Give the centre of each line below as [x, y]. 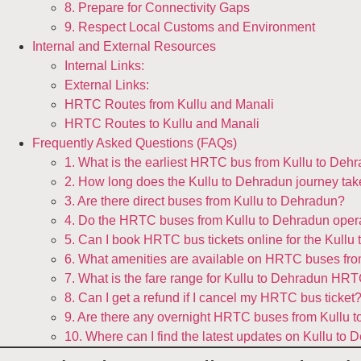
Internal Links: [104, 65]
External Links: [107, 85]
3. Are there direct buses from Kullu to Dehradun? [205, 201]
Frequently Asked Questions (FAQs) [135, 143]
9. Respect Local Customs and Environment [190, 27]
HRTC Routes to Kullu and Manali [162, 123]
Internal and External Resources [124, 46]
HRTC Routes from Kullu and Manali [169, 104]
